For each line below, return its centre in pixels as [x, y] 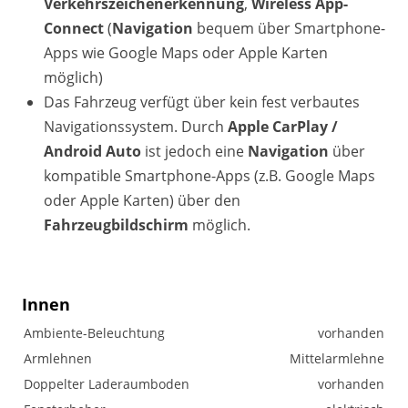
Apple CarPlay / [283, 127]
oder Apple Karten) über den [142, 200]
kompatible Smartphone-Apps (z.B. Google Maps [209, 176]
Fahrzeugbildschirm [118, 225]
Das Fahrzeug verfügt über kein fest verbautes [202, 102]
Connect [76, 28]
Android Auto [92, 151]
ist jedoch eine [194, 151]
